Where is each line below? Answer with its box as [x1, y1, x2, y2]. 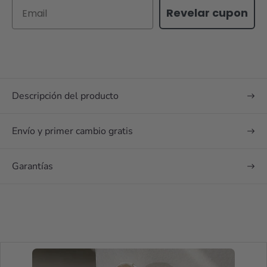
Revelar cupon [166, 5, 248, 21]
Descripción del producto [12, 89, 119, 103]
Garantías [12, 160, 53, 173]
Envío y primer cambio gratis [12, 125, 133, 138]
